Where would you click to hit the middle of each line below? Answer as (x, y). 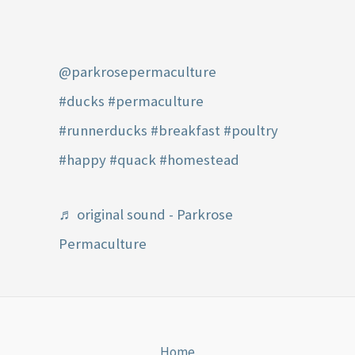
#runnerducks (103, 130)
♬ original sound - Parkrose (146, 215)
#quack (133, 159)
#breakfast (186, 130)
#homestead (200, 159)
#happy (83, 159)
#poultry (251, 130)
